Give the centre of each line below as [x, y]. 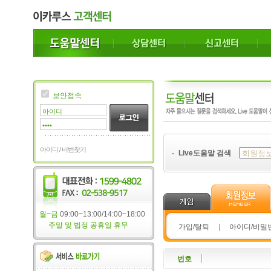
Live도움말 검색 [205, 153]
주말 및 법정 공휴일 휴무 [88, 225]
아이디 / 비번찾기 [63, 149]
